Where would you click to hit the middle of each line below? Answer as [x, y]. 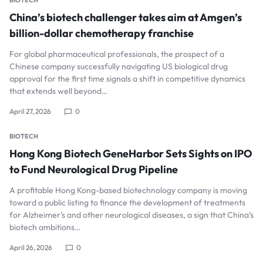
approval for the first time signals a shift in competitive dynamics [127, 79]
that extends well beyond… [59, 91]
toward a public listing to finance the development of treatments [127, 203]
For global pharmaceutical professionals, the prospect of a [117, 54]
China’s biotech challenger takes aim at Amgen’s [126, 17]
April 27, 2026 [30, 111]
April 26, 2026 [31, 247]
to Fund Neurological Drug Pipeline [94, 169]
